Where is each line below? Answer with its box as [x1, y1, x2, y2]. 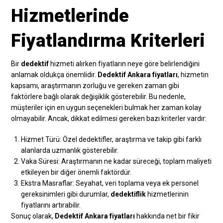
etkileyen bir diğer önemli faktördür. [21, 168, 132, 176]
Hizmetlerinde [11, 5, 129, 26]
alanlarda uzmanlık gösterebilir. [21, 146, 119, 154]
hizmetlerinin [146, 190, 189, 198]
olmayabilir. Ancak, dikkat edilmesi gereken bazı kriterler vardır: [11, 114, 207, 122]
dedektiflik [111, 190, 146, 198]
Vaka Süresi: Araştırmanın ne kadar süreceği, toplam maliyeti [21, 157, 212, 165]
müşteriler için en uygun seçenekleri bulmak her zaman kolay [11, 103, 202, 111]
